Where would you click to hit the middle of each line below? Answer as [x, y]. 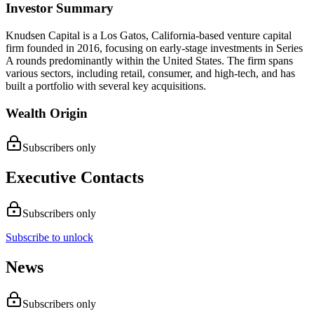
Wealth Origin [47, 113]
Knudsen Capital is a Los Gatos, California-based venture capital [149, 36]
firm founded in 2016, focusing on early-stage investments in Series [154, 48]
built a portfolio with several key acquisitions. [106, 86]
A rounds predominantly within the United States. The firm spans [149, 61]
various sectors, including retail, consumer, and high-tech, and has [150, 74]
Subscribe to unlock [49, 238]
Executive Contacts [75, 177]
